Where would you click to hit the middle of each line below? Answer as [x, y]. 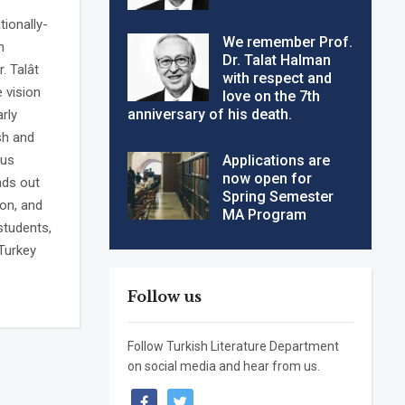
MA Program [265, 215]
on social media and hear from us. [224, 367]
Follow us [165, 297]
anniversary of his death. [210, 115]
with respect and [278, 79]
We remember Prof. [288, 42]
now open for [268, 179]
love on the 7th [272, 97]
